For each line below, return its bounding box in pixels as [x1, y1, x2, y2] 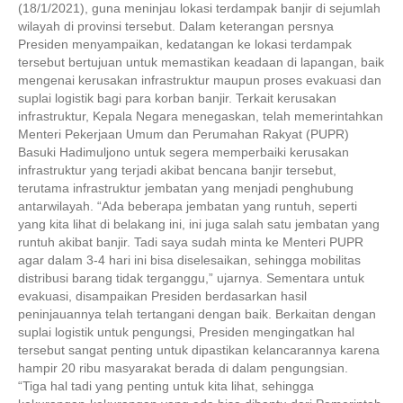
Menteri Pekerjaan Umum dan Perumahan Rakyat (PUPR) [18, 127, 349, 141]
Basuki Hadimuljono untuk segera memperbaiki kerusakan [18, 145, 349, 159]
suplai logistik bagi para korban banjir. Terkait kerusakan [18, 91, 336, 105]
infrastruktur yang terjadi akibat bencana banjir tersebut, [18, 163, 336, 177]
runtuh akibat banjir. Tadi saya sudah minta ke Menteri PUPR [18, 235, 363, 249]
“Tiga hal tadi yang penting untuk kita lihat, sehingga [18, 379, 314, 393]
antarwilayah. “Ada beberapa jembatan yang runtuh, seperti [18, 199, 357, 213]
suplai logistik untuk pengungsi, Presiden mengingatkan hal [18, 325, 354, 339]
